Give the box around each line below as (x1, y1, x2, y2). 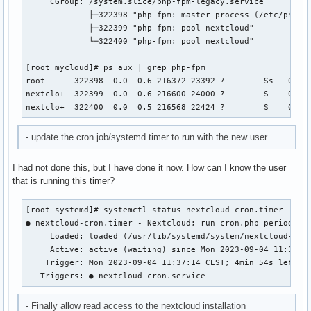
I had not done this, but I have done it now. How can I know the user (12, 162, 286, 173)
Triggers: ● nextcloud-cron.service (26, 271, 206, 280)
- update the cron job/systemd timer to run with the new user (26, 132, 268, 143)
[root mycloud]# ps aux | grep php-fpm (26, 63, 206, 72)
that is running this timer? (12, 175, 115, 186)
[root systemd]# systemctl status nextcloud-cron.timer (26, 205, 284, 214)
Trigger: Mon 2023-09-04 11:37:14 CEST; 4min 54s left (26, 258, 299, 267)
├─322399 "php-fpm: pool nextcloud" (26, 24, 255, 33)
